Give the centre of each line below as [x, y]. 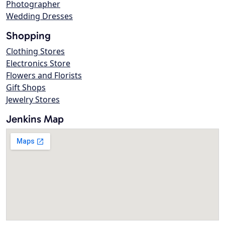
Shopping [28, 36]
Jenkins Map [35, 119]
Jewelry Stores [33, 100]
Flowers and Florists [44, 76]
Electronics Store [38, 64]
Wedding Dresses [39, 16]
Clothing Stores [35, 51]
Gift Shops [26, 88]
